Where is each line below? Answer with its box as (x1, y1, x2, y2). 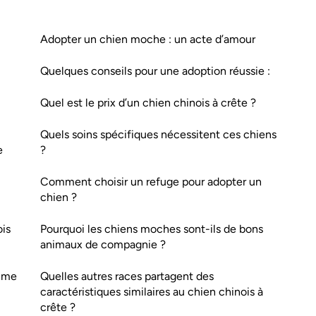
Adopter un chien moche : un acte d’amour (40, 32, 255, 46)
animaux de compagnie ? (40, 238, 166, 251)
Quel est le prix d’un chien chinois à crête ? (40, 96, 256, 109)
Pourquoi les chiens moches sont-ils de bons (40, 222, 263, 236)
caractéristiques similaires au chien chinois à (40, 285, 263, 298)
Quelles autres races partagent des (40, 269, 214, 283)
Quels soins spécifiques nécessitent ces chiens (40, 128, 276, 141)
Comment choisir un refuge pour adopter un (40, 175, 262, 188)
